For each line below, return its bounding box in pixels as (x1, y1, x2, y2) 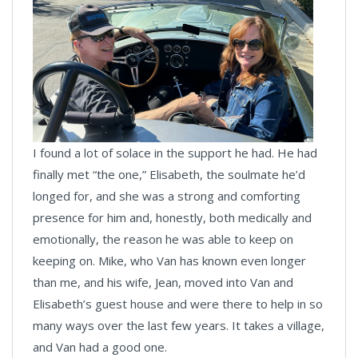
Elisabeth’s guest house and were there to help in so (33, 296, 323, 312)
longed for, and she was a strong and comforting (33, 188, 300, 205)
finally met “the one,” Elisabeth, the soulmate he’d (33, 166, 305, 183)
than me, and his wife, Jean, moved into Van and (33, 274, 293, 291)
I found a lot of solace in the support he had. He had (33, 145, 317, 161)
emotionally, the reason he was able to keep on (33, 231, 293, 248)
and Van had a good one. (33, 339, 167, 356)
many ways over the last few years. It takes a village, (33, 317, 324, 334)
